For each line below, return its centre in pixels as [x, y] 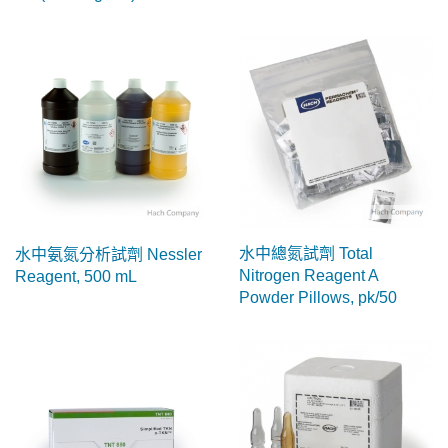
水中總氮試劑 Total [306, 253]
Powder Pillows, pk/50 [318, 297]
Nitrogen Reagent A [308, 275]
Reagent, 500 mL [76, 276]
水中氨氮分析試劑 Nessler [108, 254]
